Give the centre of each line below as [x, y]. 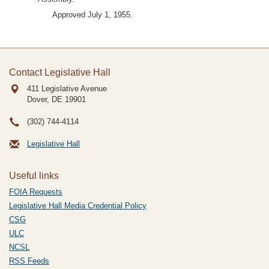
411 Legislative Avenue [67, 89]
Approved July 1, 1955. [93, 15]
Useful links [34, 176]
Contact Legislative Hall [60, 72]
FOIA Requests [36, 192]
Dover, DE [45, 99]
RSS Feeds [29, 261]
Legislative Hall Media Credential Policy [78, 206]
